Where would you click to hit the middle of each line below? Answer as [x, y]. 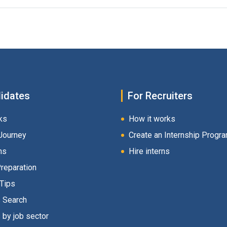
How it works [152, 119]
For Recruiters [160, 96]
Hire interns [149, 151]
